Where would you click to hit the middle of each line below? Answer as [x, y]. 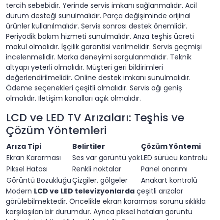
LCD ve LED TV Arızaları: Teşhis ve [95, 118]
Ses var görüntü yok [106, 158]
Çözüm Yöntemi [171, 147]
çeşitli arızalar [159, 191]
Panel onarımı [164, 169]
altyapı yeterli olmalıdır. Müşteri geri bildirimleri [84, 68]
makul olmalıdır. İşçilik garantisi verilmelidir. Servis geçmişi [104, 47]
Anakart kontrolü [169, 180]
